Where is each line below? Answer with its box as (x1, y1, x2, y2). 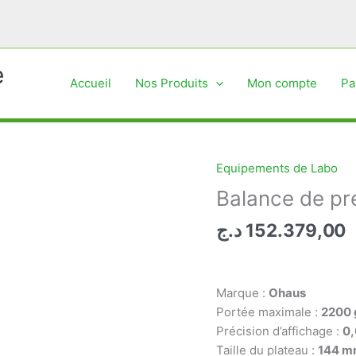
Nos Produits (134, 75, 208, 91)
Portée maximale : (216, 304, 321, 319)
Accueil (69, 75, 111, 91)
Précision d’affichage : (216, 323, 342, 339)
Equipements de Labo (216, 161, 338, 176)
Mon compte (246, 75, 317, 91)
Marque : (216, 284, 269, 300)
